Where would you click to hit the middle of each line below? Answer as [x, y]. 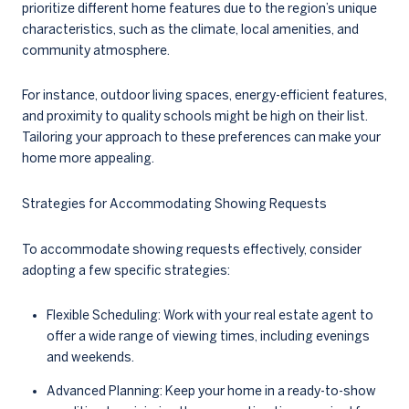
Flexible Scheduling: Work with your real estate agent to [210, 315]
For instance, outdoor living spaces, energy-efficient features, [204, 95]
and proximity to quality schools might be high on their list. [195, 116]
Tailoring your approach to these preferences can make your [201, 137]
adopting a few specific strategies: [126, 270]
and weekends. [90, 357]
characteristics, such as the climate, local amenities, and [190, 29]
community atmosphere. [96, 50]
